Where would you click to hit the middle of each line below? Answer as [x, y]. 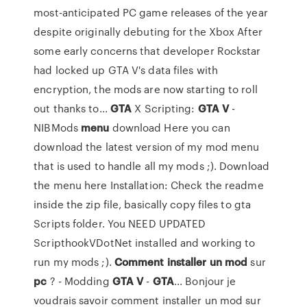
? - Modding [79, 281]
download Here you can [170, 127]
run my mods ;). [74, 262]
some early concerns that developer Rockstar [147, 51]
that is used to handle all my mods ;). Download [151, 166]
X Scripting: [165, 108]
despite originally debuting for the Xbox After [148, 32]
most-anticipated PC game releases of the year [151, 12]
